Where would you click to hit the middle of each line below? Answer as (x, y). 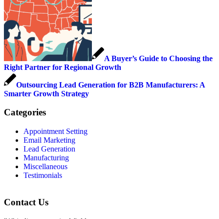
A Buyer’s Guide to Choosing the (158, 58)
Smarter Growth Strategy (46, 93)
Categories (25, 112)
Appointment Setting (55, 131)
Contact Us (26, 202)
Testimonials (43, 175)
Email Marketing (49, 140)
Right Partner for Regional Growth (63, 67)
